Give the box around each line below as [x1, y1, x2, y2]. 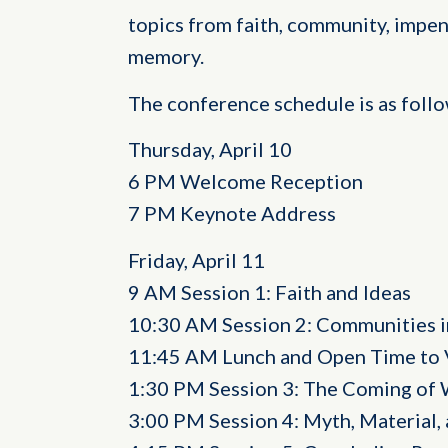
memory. [127, 44, 204, 69]
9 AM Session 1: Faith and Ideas [127, 279, 411, 304]
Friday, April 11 [127, 247, 265, 272]
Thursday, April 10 [127, 137, 292, 162]
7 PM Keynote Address [127, 201, 336, 226]
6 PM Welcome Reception [127, 169, 363, 194]
